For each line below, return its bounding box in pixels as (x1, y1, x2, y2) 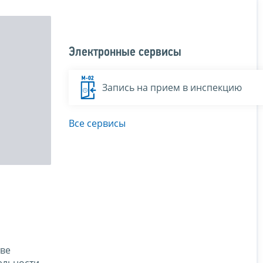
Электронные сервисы (69, 45, 181, 59)
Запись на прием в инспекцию (102, 80, 242, 94)
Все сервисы (69, 116, 126, 130)
